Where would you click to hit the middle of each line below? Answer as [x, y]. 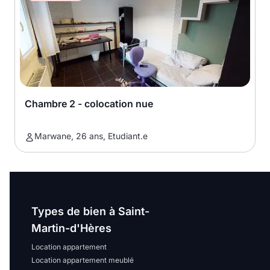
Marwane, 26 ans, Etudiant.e [91, 136]
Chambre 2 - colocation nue [89, 104]
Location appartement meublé [83, 260]
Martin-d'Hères [71, 228]
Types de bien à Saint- [90, 211]
